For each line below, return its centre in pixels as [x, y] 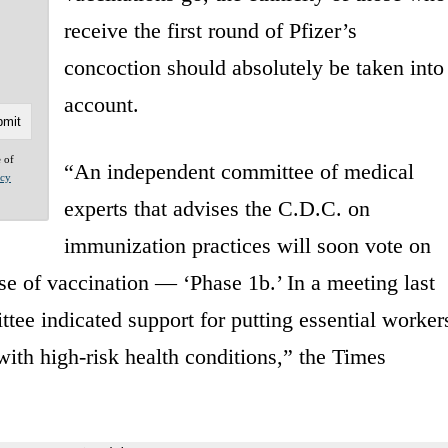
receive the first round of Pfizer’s [210, 30]
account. [101, 104]
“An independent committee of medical [238, 171]
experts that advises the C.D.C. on [216, 208]
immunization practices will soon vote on [247, 245]
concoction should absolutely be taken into [253, 67]
